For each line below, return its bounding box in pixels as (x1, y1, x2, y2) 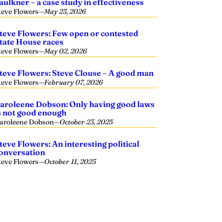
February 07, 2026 (44, 78, 103, 87)
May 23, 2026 (44, 7, 86, 16)
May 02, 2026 (44, 47, 87, 55)
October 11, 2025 (44, 157, 97, 166)
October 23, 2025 (59, 117, 113, 126)
